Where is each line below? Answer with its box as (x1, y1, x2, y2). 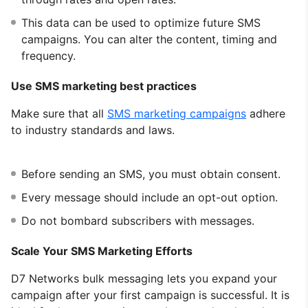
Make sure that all (11, 106, 107, 120)
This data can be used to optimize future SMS (21, 15, 261, 30)
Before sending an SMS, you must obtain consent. (21, 166, 280, 181)
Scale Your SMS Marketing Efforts (11, 243, 192, 258)
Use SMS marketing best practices (11, 78, 197, 93)
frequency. (21, 48, 76, 63)
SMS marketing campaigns (107, 106, 246, 120)
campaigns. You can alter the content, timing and (21, 32, 277, 46)
